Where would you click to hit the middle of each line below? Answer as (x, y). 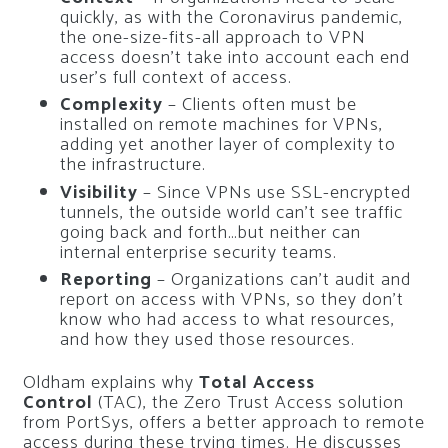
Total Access (256, 382)
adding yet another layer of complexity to (228, 145)
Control (57, 402)
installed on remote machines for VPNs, (221, 125)
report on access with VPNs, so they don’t (232, 300)
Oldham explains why (110, 382)
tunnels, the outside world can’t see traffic (231, 212)
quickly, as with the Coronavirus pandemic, (231, 17)
